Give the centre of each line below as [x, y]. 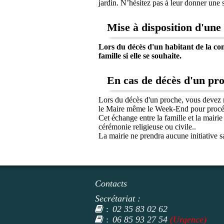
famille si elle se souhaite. [140, 56]
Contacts [111, 183]
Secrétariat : [118, 198]
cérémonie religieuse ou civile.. [147, 127]
